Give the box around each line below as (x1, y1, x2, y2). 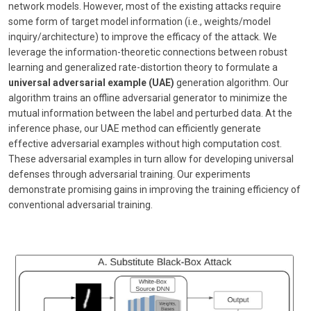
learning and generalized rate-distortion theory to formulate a (8, 61, 278, 73)
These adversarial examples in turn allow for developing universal (8, 153, 294, 165)
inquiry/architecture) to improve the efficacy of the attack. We (8, 31, 277, 42)
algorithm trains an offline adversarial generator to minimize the (8, 92, 287, 103)
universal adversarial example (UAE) (8, 76, 174, 88)
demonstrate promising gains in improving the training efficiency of (8, 183, 301, 195)
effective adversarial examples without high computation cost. (8, 137, 282, 149)
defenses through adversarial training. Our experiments (8, 168, 251, 180)
